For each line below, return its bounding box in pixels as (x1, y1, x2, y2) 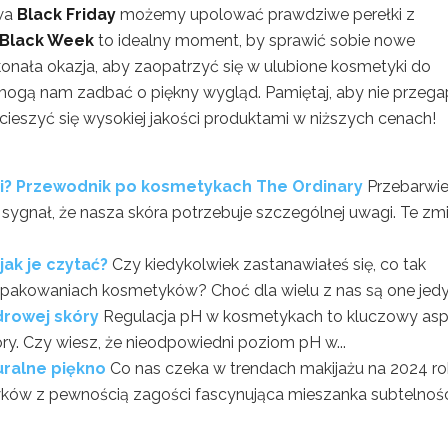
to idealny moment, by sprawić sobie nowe (94, 31, 415, 50)
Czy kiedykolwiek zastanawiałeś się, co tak (112, 255, 426, 274)
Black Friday (17, 5, 116, 24)
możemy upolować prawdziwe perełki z (116, 5, 415, 24)
